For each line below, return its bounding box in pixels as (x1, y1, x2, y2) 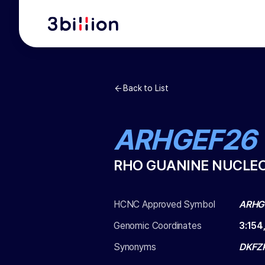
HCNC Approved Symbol (114, 199, 215, 210)
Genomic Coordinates (114, 220, 202, 231)
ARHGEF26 (114, 122, 256, 157)
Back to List (123, 83, 169, 93)
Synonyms (114, 241, 156, 253)
